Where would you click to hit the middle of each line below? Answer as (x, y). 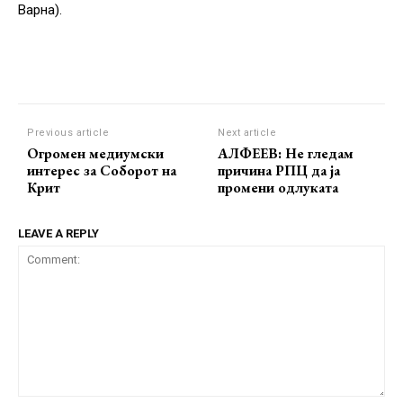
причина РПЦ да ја (279, 170)
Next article (247, 132)
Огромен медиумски (95, 153)
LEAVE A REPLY (58, 233)
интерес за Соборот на (102, 170)
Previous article (68, 132)
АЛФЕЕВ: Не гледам (286, 153)
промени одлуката (278, 187)
